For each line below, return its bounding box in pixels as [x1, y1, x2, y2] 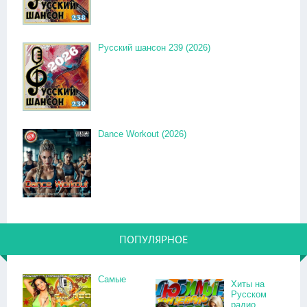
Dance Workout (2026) [98, 129, 186, 139]
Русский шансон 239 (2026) [98, 42, 210, 53]
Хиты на [231, 279, 265, 289]
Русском [231, 289, 267, 299]
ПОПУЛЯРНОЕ [119, 232, 188, 246]
